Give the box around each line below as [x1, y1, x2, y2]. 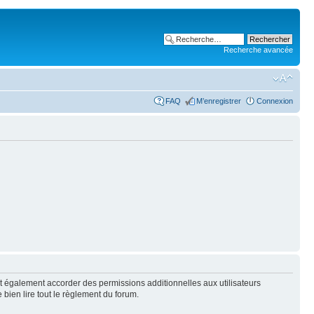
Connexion [257, 97, 293, 105]
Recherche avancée [224, 46, 293, 54]
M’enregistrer [196, 97, 241, 105]
